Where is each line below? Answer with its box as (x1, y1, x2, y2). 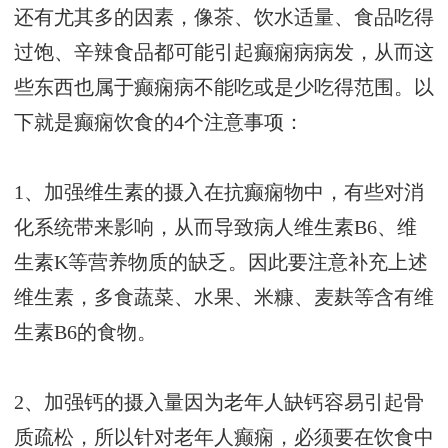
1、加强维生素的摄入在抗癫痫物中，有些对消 (14, 182, 424, 204)
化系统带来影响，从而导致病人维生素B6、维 (14, 217, 417, 239)
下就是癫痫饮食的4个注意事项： (14, 112, 304, 134)
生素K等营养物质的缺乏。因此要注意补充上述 (14, 252, 428, 274)
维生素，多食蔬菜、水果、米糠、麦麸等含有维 (14, 287, 434, 309)
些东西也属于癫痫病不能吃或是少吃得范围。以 (14, 77, 434, 99)
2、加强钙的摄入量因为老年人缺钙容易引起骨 (14, 392, 424, 414)
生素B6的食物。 (14, 322, 157, 344)
